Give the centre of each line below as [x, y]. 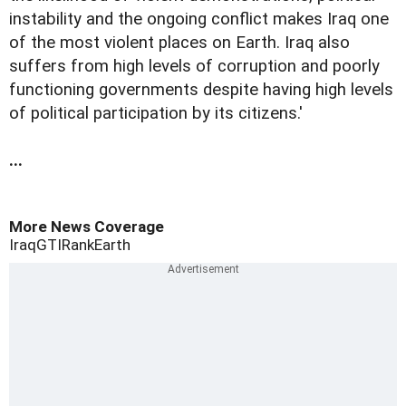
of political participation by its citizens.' [156, 113]
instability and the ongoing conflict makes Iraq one [199, 19]
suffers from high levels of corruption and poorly [194, 66]
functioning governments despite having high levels [201, 89]
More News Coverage [87, 226]
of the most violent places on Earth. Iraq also [179, 42]
